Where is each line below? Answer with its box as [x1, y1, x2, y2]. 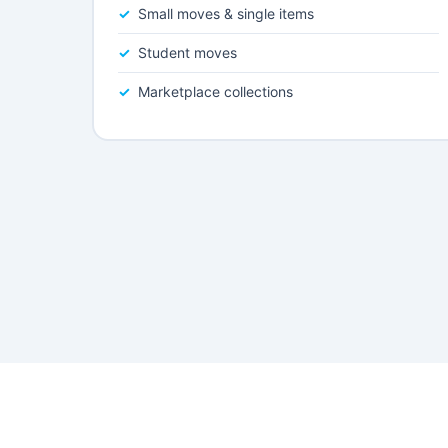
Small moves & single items [138, 5, 314, 22]
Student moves [138, 44, 237, 61]
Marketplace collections [138, 83, 293, 100]
